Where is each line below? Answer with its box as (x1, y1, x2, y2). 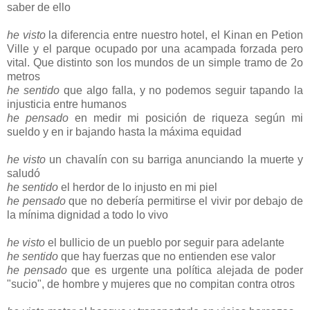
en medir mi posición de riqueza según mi (69, 111, 303, 124)
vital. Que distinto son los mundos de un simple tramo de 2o (7, 56, 303, 69)
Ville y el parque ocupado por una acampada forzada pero (7, 42, 303, 55)
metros (7, 70, 40, 82)
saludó (7, 167, 40, 179)
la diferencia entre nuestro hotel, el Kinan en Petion (45, 28, 304, 41)
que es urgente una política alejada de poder (66, 264, 304, 276)
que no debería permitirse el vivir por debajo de (65, 194, 304, 207)
